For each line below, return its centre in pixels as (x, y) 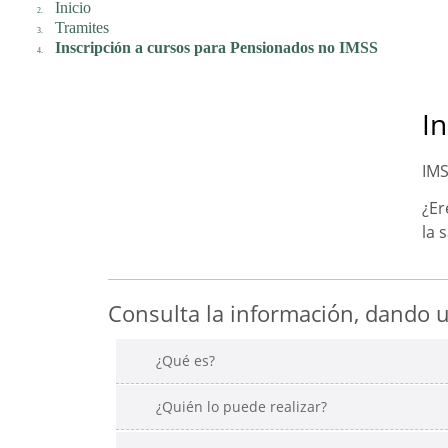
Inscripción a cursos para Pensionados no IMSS (216, 47)
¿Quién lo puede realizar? (242, 407)
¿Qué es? (186, 360)
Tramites (81, 27)
